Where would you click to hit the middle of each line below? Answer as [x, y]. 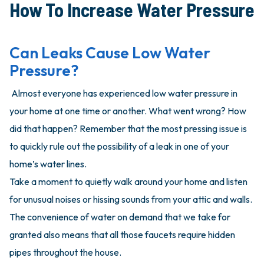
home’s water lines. [48, 164]
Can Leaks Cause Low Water [110, 53]
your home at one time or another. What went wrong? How [128, 111]
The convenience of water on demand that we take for [120, 217]
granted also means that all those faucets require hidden [122, 235]
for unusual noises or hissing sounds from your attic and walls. [131, 199]
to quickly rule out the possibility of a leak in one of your [119, 146]
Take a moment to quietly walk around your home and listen [128, 182]
